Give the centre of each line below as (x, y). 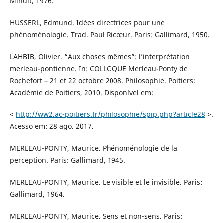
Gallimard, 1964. (37, 194)
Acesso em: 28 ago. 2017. (52, 126)
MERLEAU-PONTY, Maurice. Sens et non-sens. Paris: (96, 216)
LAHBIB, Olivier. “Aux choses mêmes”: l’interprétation (100, 57)
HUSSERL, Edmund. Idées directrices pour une (87, 23)
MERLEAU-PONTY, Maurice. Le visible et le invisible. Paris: (106, 182)
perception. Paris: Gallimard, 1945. (67, 160)
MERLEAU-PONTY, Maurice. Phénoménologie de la (93, 148)
